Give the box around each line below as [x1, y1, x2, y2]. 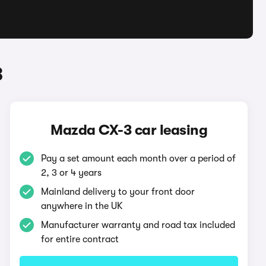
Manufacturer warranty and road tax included [41, 220, 236, 230]
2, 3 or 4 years [41, 167, 102, 178]
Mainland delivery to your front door [41, 186, 195, 197]
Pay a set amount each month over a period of [41, 153, 236, 164]
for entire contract [41, 234, 119, 245]
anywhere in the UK [41, 201, 123, 211]
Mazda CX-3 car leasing [50, 122, 208, 138]
